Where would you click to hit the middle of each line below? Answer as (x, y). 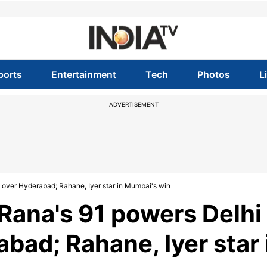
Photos (214, 74)
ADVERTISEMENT (133, 104)
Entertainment (83, 74)
